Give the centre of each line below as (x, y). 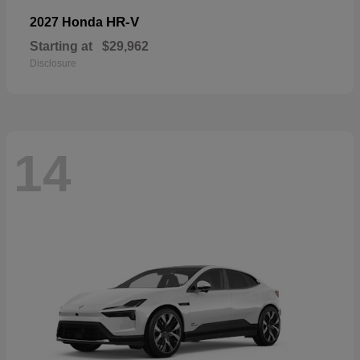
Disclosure (53, 63)
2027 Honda (68, 22)
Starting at (61, 46)
